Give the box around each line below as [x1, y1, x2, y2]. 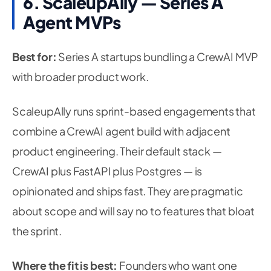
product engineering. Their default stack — [12, 144, 222, 158]
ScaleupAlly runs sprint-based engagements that [12, 104, 256, 118]
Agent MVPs [23, 11, 120, 33]
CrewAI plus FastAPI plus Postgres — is [12, 164, 203, 178]
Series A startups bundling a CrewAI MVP [56, 50, 259, 64]
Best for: [12, 50, 57, 64]
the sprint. [12, 224, 62, 238]
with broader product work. [12, 70, 149, 83]
